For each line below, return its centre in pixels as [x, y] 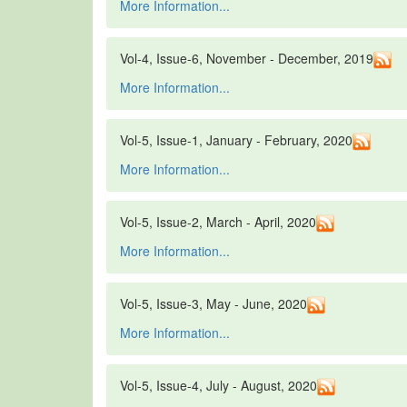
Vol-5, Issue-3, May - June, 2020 [213, 304]
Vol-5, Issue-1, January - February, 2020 [236, 140]
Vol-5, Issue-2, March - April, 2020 [218, 222]
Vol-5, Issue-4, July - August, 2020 [218, 386]
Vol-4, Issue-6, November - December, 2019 [247, 59]
